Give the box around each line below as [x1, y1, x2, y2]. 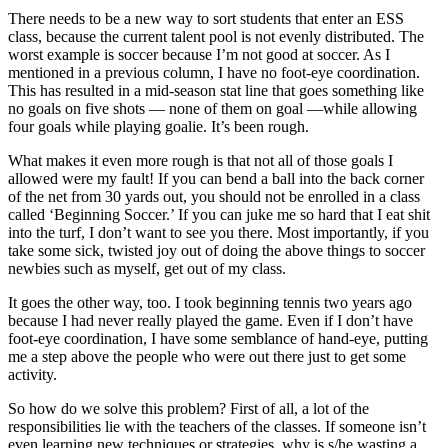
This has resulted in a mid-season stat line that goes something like [8, 81, 424, 99]
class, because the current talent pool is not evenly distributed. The [8, 27, 424, 45]
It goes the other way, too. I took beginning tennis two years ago [8, 293, 412, 311]
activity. [8, 365, 57, 383]
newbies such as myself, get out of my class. [8, 259, 286, 277]
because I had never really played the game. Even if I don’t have [8, 311, 413, 329]
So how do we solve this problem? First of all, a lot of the [8, 399, 369, 417]
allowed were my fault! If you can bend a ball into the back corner [8, 169, 424, 187]
